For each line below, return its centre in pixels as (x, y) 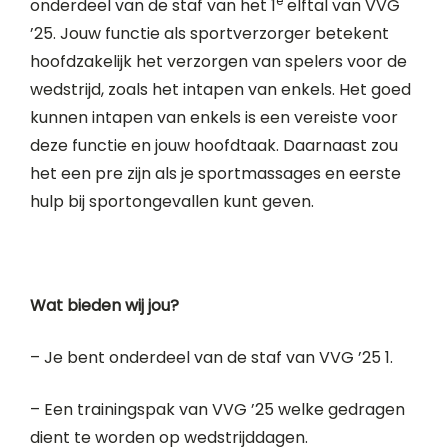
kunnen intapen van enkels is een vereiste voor (214, 117)
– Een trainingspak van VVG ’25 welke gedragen (217, 409)
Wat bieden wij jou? (104, 305)
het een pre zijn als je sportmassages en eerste (215, 173)
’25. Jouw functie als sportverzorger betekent (209, 33)
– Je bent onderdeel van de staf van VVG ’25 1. (211, 357)
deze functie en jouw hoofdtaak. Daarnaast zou (214, 145)
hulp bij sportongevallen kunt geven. (172, 201)
